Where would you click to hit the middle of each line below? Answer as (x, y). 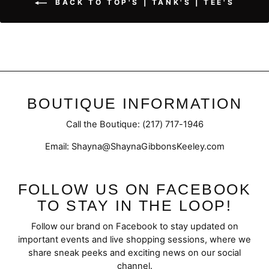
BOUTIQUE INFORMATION (134, 104)
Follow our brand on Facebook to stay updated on (134, 227)
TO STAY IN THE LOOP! (134, 206)
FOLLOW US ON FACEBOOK (134, 190)
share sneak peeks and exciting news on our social (134, 253)
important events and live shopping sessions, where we (134, 240)
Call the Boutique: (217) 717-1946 (134, 125)
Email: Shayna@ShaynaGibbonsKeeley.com (134, 147)
